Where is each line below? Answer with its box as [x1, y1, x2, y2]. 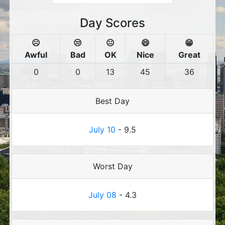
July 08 [88, 190, 117, 200]
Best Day [95, 96, 130, 106]
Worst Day [92, 161, 133, 171]
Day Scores [80, 16, 145, 30]
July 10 [89, 125, 116, 135]
